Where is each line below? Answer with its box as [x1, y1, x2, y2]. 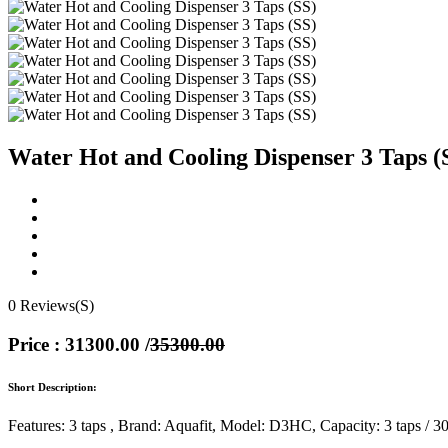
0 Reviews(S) [8, 296, 94, 314]
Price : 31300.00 [8, 333, 145, 355]
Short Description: [8, 380, 97, 393]
